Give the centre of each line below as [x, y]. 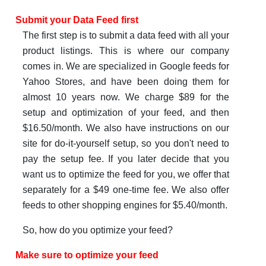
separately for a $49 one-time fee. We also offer [126, 190]
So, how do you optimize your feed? [98, 230]
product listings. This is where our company [126, 51]
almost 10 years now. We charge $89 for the [126, 97]
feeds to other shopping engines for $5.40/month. [125, 205]
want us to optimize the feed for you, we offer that [126, 175]
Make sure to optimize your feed [87, 255]
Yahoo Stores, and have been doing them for [126, 82]
